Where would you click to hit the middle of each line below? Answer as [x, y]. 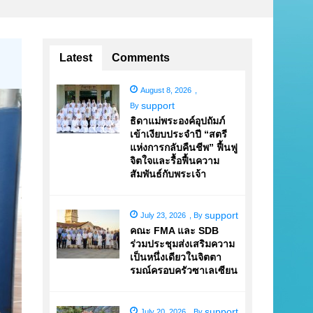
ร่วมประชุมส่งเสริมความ [182, 244]
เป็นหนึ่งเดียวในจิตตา [176, 257]
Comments [141, 58]
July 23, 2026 [163, 215]
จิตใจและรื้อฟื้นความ [175, 161]
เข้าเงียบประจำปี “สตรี [179, 134]
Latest [76, 58]
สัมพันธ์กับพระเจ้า [168, 174]
